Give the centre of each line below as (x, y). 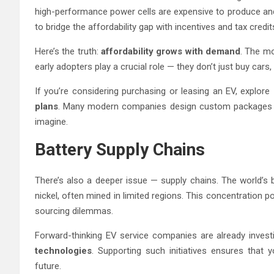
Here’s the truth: (68, 51)
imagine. (51, 121)
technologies (63, 250)
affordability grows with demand (171, 51)
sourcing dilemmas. (74, 211)
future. (48, 266)
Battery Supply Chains (120, 149)
